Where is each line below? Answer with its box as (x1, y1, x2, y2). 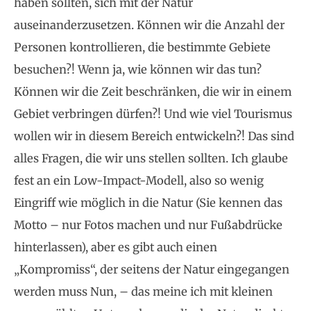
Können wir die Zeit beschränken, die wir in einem (14, 85, 292, 99)
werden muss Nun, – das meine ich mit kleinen (14, 285, 273, 299)
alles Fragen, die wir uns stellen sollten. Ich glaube (14, 151, 288, 166)
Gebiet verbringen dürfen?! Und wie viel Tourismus (14, 107, 292, 121)
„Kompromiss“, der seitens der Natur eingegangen (14, 262, 289, 277)
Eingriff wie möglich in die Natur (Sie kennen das (14, 196, 283, 210)
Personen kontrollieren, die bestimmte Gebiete (14, 40, 271, 55)
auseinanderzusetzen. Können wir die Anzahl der (14, 18, 285, 33)
